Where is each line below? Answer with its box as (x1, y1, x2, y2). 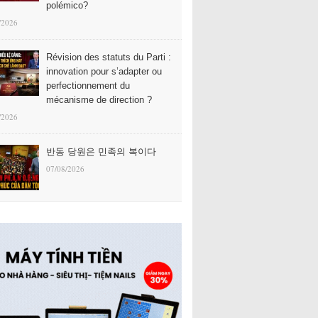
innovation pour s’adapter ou (46, 66, 162, 77)
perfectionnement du (46, 80, 130, 91)
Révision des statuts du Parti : (46, 52, 171, 62)
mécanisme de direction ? (46, 94, 152, 105)
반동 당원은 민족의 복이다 (46, 146, 156, 157)
